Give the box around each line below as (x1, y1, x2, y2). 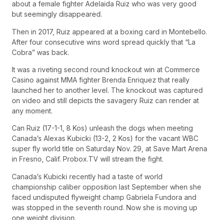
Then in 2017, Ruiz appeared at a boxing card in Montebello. (12, 27, 207, 36)
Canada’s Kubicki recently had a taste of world (12, 172, 163, 181)
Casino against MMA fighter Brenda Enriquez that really (12, 76, 190, 84)
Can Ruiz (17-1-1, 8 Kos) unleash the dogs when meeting (12, 124, 193, 133)
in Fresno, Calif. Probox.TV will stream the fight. (12, 155, 164, 164)
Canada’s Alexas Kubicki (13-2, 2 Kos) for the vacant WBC (12, 134, 198, 143)
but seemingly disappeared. (12, 10, 102, 19)
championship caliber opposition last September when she (12, 182, 201, 191)
